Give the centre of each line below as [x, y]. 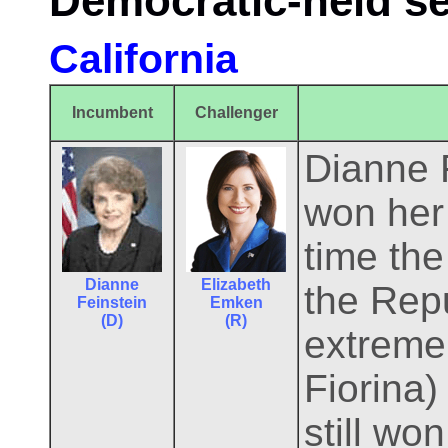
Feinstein [112, 302]
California [143, 59]
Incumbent [112, 112]
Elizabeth [236, 284]
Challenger [236, 112]
